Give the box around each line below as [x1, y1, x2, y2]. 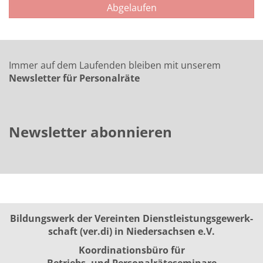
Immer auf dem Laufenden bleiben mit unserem [9, 59, 221, 72]
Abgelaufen [106, 1, 157, 14]
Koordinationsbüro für [78, 244, 185, 257]
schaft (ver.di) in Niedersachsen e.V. [48, 225, 215, 238]
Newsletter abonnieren [9, 122, 172, 141]
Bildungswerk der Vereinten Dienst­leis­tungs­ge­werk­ [10, 212, 253, 225]
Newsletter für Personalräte [9, 72, 140, 85]
